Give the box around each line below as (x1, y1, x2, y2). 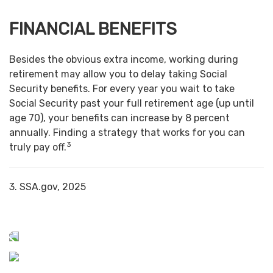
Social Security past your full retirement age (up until (9, 97, 254, 110)
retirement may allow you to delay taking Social (9, 68, 227, 80)
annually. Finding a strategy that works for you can (9, 127, 245, 139)
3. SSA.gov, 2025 (9, 181, 86, 193)
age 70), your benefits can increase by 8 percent (9, 112, 230, 124)
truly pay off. (9, 141, 66, 154)
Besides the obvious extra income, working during (9, 54, 238, 66)
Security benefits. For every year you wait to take (9, 83, 235, 95)
